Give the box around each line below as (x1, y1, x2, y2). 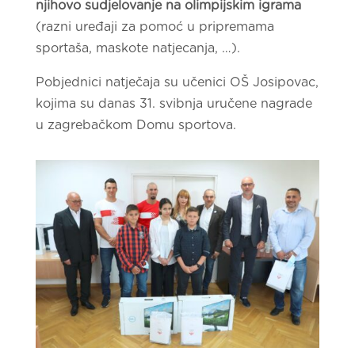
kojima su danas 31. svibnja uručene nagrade (35, 97, 312, 110)
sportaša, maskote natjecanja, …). (35, 42, 240, 55)
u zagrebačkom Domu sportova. (35, 119, 236, 132)
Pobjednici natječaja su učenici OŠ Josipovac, (35, 76, 319, 89)
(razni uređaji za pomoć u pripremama (35, 21, 274, 33)
